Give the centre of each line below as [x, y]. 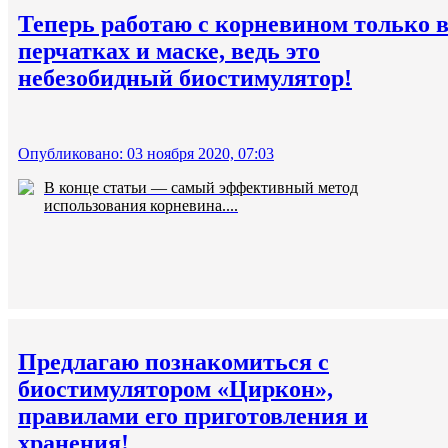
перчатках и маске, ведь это [169, 50]
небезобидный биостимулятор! [185, 77]
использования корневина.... [141, 206]
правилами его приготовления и [193, 416]
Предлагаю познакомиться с [173, 362]
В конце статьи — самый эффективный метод [201, 188]
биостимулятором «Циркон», [175, 389]
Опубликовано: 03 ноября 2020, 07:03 [146, 154]
